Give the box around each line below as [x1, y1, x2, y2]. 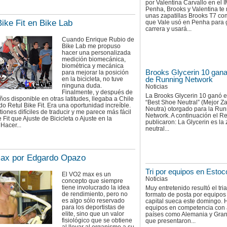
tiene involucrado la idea [62, 184, 130, 192]
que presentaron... [145, 217, 196, 224]
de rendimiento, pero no [62, 191, 128, 198]
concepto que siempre [62, 177, 123, 185]
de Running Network [145, 75, 213, 84]
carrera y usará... [145, 25, 192, 33]
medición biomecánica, [62, 56, 126, 63]
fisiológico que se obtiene [62, 217, 132, 224]
